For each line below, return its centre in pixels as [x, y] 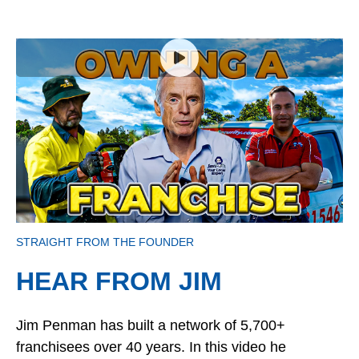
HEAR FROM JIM [119, 282]
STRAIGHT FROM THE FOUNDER [105, 242]
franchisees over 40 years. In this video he [151, 347]
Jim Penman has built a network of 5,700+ [151, 326]
